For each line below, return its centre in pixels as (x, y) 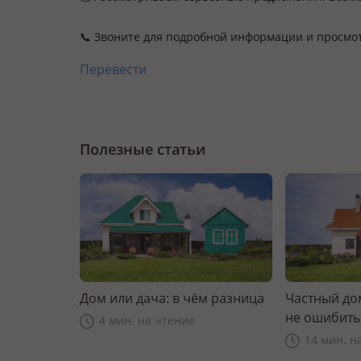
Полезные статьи (143, 149)
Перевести (113, 69)
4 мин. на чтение (147, 320)
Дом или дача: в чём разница (172, 298)
